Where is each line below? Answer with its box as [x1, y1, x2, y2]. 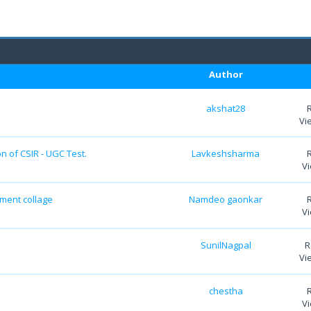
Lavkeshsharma [192, 147, 260, 160]
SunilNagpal [200, 238, 251, 251]
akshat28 [206, 101, 245, 115]
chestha [208, 284, 243, 297]
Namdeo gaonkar [189, 193, 262, 206]
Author [209, 67, 244, 81]
